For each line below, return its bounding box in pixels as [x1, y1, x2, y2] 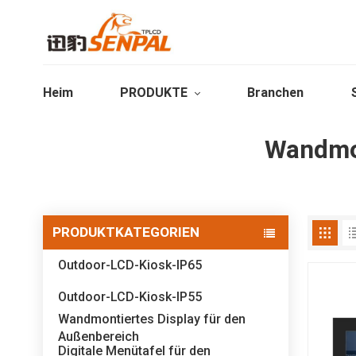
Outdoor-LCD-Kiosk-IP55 [58, 288, 203, 304]
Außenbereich [58, 329, 140, 345]
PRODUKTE [120, 84, 192, 100]
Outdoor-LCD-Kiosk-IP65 [58, 257, 203, 273]
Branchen [247, 84, 304, 100]
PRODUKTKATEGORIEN [52, 224, 199, 241]
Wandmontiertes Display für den [58, 311, 246, 327]
